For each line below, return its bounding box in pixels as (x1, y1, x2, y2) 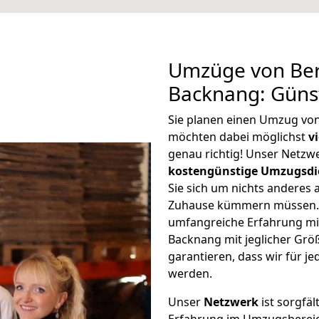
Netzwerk (204, 294, 258, 310)
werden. (168, 266, 212, 281)
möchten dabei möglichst (168, 129, 308, 145)
